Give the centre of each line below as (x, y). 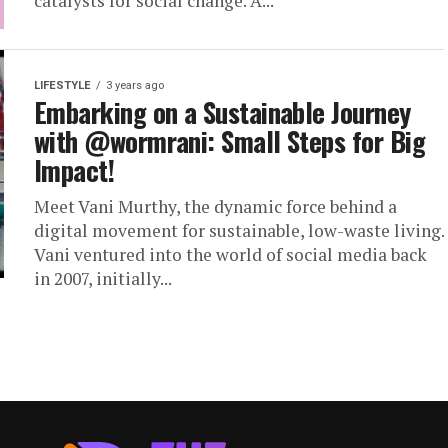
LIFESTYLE (62, 85)
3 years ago (135, 85)
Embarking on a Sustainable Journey (222, 112)
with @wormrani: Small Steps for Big (229, 141)
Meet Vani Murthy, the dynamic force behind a (215, 206)
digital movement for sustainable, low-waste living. (239, 230)
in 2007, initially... (103, 278)
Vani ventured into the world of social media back (230, 254)
